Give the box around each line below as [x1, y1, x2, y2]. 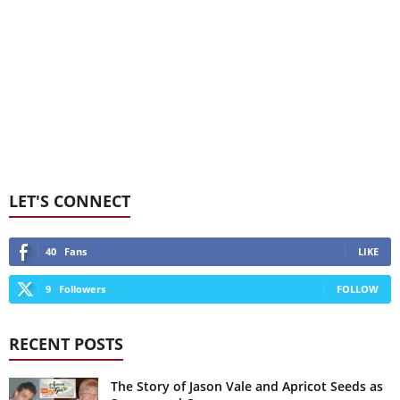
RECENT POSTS [9, 332, 123, 354]
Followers [59, 281, 105, 296]
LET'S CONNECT [9, 189, 130, 212]
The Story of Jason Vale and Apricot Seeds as [111, 377, 383, 395]
